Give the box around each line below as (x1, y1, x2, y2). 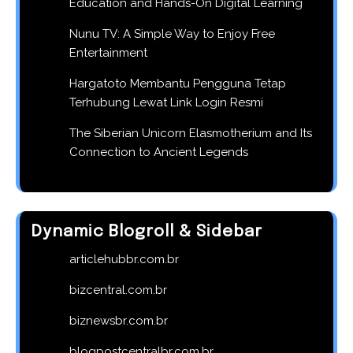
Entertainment (69, 46, 147, 61)
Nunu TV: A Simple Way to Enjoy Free (69, 27, 275, 42)
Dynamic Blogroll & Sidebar (32, 224, 262, 241)
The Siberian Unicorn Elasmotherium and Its (69, 126, 312, 141)
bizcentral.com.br (69, 283, 167, 298)
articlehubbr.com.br (69, 252, 179, 267)
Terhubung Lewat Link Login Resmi (69, 95, 263, 110)
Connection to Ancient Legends (69, 145, 248, 160)
